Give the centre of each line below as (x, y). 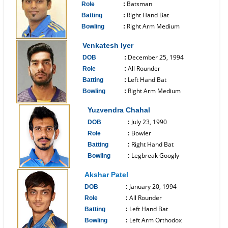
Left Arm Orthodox (155, 220)
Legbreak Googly (155, 155)
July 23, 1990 (149, 122)
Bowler (141, 133)
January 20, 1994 (153, 187)
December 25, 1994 (156, 57)
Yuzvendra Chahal (119, 110)
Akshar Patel (106, 175)
